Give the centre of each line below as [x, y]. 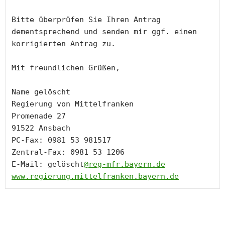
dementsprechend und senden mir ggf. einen [104, 32]
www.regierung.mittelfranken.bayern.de [95, 177]
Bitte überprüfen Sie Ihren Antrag [86, 20]
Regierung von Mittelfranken [73, 104]
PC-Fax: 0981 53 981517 [61, 140]
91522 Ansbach [41, 128]
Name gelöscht [41, 92]
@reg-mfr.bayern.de [125, 164]
